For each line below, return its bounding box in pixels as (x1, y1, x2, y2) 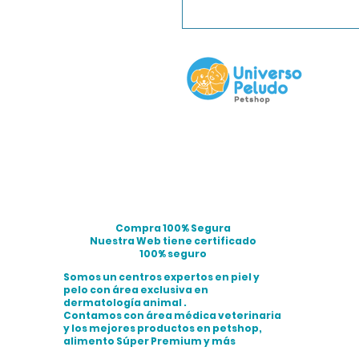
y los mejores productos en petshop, (63, 321, 262, 335)
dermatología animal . (63, 295, 187, 309)
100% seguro (139, 246, 207, 260)
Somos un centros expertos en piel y (63, 269, 260, 284)
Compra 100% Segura (115, 220, 231, 235)
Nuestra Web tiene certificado (89, 233, 256, 248)
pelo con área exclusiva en (63, 282, 208, 296)
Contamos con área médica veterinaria (63, 308, 281, 322)
